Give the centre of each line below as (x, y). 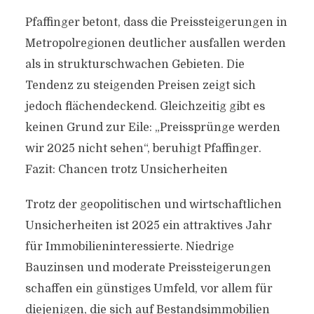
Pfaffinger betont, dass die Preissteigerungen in (156, 22)
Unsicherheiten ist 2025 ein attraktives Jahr (148, 226)
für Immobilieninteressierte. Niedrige (129, 247)
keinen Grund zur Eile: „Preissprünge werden (152, 128)
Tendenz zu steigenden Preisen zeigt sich (140, 86)
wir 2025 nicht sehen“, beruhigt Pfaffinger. (143, 149)
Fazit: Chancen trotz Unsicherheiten (126, 170)
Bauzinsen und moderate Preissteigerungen (148, 268)
